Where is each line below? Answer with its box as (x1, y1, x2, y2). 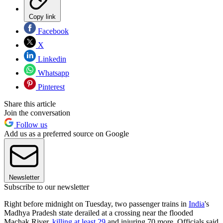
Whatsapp (36, 69, 69, 78)
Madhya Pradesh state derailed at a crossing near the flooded (4, 209, 193, 218)
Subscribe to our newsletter (4, 183, 89, 192)
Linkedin (36, 55, 66, 64)
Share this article (4, 100, 56, 109)
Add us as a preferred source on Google (4, 129, 129, 138)
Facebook (36, 27, 69, 36)
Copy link (29, 13, 56, 21)
